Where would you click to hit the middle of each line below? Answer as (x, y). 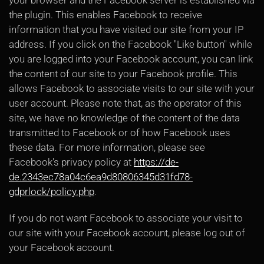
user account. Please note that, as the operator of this (125, 103)
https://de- (156, 162)
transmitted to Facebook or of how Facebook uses (120, 133)
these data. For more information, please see (107, 147)
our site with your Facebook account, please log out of (127, 233)
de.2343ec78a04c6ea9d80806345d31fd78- (101, 177)
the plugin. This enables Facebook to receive (105, 15)
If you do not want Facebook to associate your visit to (126, 218)
